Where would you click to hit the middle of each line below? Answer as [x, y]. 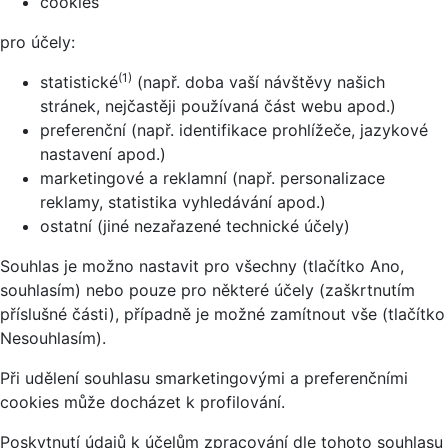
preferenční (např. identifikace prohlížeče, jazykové [234, 129]
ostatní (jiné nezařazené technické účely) [195, 225]
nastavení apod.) [103, 153]
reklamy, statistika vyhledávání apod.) [183, 201]
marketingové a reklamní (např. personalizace [212, 177]
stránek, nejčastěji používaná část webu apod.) [218, 105]
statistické [79, 81]
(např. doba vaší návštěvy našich [258, 81]
